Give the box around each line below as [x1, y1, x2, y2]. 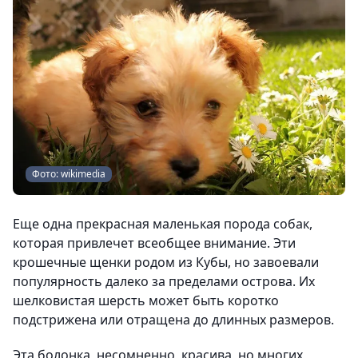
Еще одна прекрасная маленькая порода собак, [13, 214, 312, 233]
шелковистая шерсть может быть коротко [13, 291, 279, 309]
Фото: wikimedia [32, 166, 105, 181]
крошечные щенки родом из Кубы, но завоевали [13, 253, 319, 271]
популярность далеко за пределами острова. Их [13, 272, 315, 290]
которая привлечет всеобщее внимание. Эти [13, 233, 296, 252]
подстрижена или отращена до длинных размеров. [13, 310, 334, 328]
